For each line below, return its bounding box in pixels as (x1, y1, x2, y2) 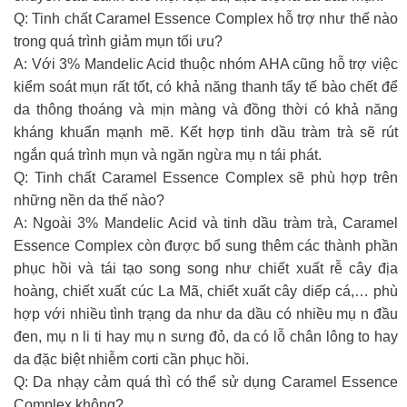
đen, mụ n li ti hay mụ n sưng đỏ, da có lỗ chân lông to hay (14, 328, 398, 344)
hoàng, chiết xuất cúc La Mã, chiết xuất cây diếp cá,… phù (14, 283, 398, 299)
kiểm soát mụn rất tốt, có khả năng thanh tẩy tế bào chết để (14, 78, 398, 94)
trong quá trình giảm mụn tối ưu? (14, 33, 223, 49)
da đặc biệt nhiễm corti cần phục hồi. (14, 351, 249, 367)
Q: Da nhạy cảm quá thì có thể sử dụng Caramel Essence (14, 373, 398, 390)
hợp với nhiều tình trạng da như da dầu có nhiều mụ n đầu (14, 305, 398, 322)
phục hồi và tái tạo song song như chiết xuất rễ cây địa (14, 260, 398, 276)
